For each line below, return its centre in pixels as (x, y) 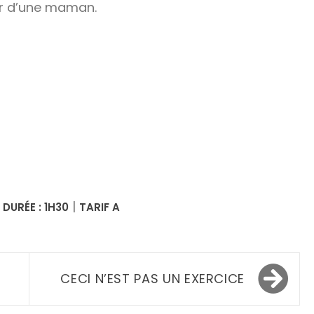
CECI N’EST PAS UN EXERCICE (152, 278)
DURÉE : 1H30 (36, 207)
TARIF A (100, 207)
